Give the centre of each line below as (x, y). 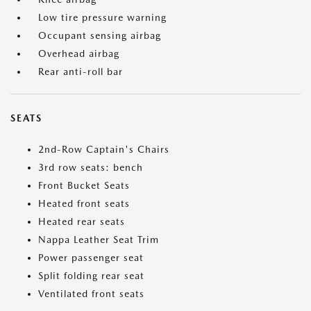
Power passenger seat (91, 258)
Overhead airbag (79, 53)
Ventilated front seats (91, 294)
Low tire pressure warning (102, 17)
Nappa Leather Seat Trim (99, 239)
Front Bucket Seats (84, 185)
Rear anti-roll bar (81, 72)
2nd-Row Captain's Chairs (104, 149)
